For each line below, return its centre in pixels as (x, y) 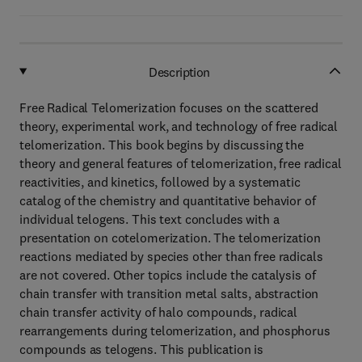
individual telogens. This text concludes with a (149, 219)
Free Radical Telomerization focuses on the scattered (169, 107)
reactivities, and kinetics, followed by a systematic (160, 182)
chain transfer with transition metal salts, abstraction (169, 293)
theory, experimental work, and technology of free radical (179, 126)
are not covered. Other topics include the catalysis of (168, 275)
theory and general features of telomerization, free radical (181, 163)
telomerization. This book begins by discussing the (162, 145)
